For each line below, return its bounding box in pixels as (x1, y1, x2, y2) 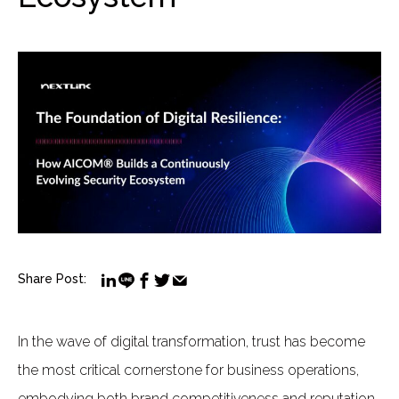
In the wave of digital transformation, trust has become (18, 333, 365, 350)
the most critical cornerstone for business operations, (18, 362, 359, 379)
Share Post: (18, 272, 86, 286)
